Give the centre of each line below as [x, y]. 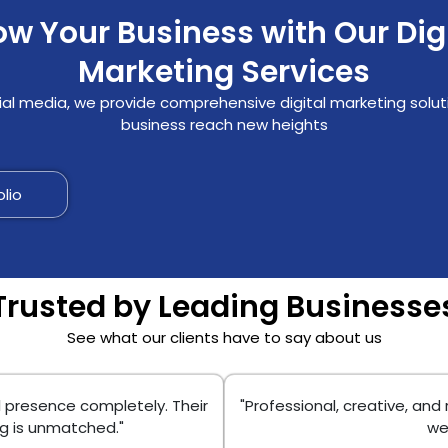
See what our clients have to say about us [224, 338]
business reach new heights [224, 125]
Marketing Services [224, 72]
